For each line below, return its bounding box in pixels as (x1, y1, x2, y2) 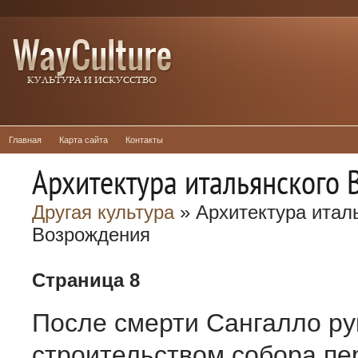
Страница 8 (32, 269, 140, 291)
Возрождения (32, 224, 150, 245)
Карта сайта (59, 135, 108, 145)
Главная (9, 135, 42, 145)
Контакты (125, 135, 163, 145)
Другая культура (32, 201, 174, 223)
